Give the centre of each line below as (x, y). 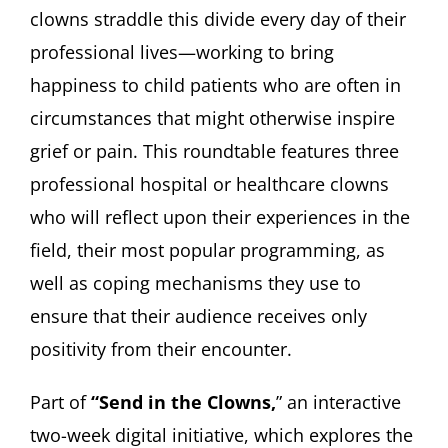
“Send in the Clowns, (183, 401)
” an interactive (338, 401)
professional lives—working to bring (182, 51)
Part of (60, 401)
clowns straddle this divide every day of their (218, 18)
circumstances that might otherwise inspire (212, 117)
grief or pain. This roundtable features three (214, 150)
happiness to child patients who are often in (215, 84)
